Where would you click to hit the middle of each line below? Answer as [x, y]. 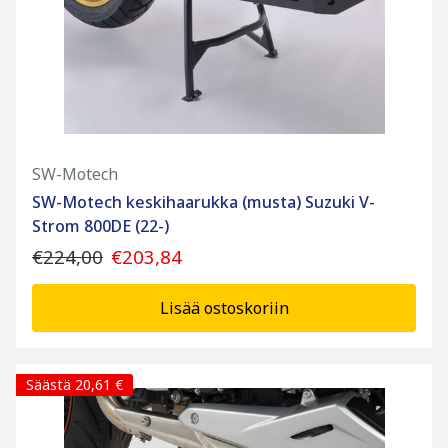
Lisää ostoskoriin [224, 308]
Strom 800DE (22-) [100, 226]
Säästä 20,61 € [74, 385]
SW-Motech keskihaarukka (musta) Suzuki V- [203, 202]
